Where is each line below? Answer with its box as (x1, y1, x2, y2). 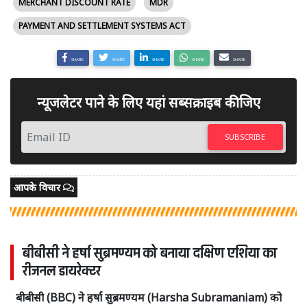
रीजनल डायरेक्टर (23, 262, 101, 282)
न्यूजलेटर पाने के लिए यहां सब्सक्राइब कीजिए (36, 93, 260, 112)
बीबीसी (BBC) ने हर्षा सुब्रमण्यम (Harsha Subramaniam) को (16, 290, 282, 306)
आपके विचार (14, 181, 63, 195)
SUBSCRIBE (225, 131, 266, 142)
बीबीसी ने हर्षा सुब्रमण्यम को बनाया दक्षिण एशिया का (23, 244, 277, 264)
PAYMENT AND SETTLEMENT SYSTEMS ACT (19, 19, 186, 32)
